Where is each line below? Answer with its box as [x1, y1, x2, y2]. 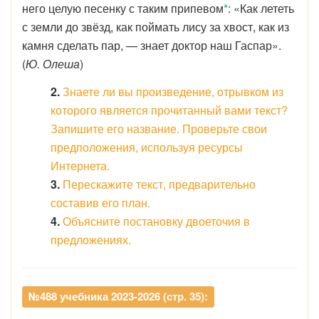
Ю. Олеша [26, 56, 80, 72]
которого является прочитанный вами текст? [51, 102, 288, 118]
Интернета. [51, 157, 110, 174]
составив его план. [51, 194, 150, 211]
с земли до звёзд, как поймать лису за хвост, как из [22, 19, 289, 35]
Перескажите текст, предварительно [63, 176, 256, 192]
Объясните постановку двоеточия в [63, 213, 250, 229]
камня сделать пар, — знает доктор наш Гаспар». [22, 37, 281, 53]
